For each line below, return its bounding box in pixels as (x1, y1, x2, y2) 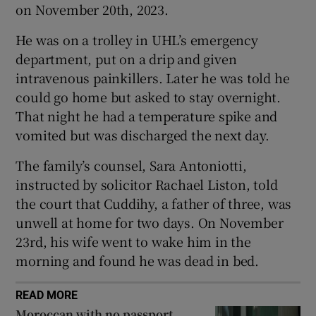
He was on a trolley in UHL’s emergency (16, 30, 258, 49)
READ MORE (16, 289, 78, 301)
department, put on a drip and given (16, 49, 237, 68)
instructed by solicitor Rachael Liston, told (16, 175, 278, 194)
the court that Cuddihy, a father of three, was (16, 194, 292, 213)
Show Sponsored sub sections (139, 4, 276, 14)
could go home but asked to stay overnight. (16, 87, 281, 107)
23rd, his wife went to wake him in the (16, 232, 251, 251)
